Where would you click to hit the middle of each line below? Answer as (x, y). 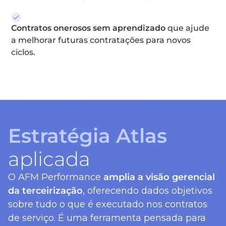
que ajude (188, 28)
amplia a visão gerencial (159, 177)
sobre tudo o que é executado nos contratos (108, 204)
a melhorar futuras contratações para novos (101, 40)
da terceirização (45, 191)
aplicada (49, 159)
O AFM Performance (56, 177)
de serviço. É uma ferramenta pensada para (107, 218)
